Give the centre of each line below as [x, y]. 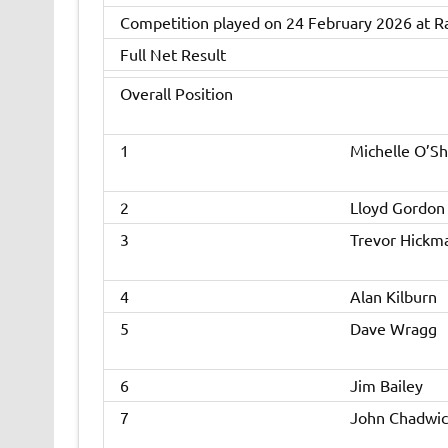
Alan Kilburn [393, 296]
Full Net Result [172, 54]
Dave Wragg [393, 328]
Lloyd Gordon [397, 207]
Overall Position [176, 93]
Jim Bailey [386, 385]
